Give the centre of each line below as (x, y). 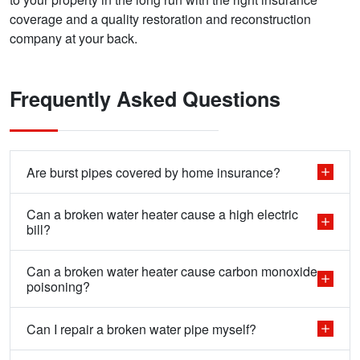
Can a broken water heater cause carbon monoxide (172, 272)
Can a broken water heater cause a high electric (162, 215)
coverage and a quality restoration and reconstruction (160, 19)
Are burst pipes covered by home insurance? (153, 172)
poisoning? (58, 287)
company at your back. (74, 39)
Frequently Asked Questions (145, 99)
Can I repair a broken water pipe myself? (141, 329)
